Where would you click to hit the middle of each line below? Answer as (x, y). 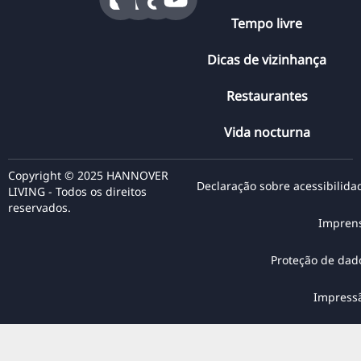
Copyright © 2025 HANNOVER (88, 175)
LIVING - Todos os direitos (77, 191)
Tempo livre (267, 23)
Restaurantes (267, 95)
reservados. (39, 207)
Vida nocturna (267, 132)
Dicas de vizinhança (267, 59)
